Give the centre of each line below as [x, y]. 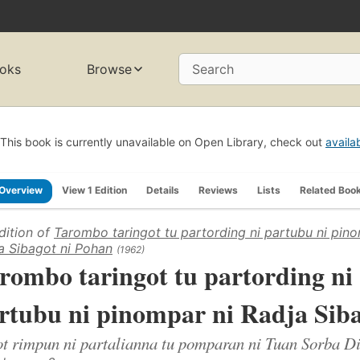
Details [163, 190]
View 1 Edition [94, 190]
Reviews [218, 190]
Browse [110, 70]
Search [213, 70]
